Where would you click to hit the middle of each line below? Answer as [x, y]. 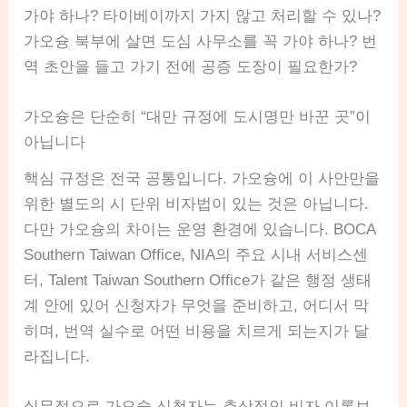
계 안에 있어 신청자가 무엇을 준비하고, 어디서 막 [197, 305]
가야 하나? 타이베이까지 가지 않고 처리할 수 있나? [203, 15]
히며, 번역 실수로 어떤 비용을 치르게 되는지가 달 [197, 331]
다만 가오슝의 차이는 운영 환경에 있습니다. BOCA [200, 229]
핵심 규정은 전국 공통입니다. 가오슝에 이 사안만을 [202, 178]
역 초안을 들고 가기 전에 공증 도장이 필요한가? [191, 66]
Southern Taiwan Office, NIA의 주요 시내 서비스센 [196, 254]
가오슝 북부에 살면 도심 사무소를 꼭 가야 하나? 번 [201, 41]
